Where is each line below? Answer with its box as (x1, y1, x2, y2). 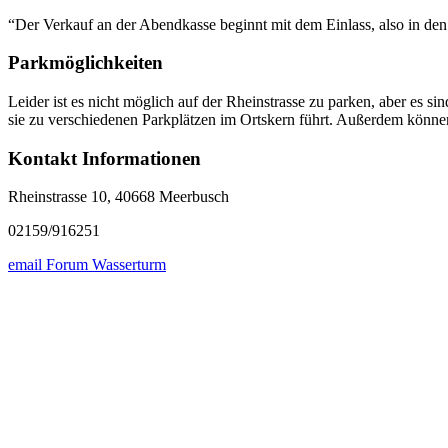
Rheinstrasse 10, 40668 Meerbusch (8, 188, 229, 206)
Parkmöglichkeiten (8, 52, 163, 74)
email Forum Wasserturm (8, 256, 166, 274)
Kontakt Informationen (8, 147, 201, 169)
